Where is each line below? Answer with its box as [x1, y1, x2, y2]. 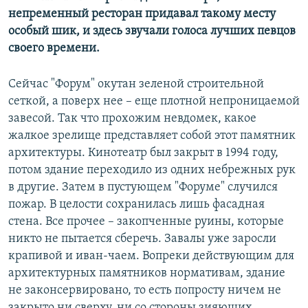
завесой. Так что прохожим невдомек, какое [8, 112, 256, 126]
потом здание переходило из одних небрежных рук [8, 164, 296, 177]
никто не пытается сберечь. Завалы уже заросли [8, 232, 276, 246]
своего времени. [8, 42, 100, 56]
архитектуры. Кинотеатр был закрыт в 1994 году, [8, 146, 278, 160]
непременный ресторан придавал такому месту [8, 8, 276, 21]
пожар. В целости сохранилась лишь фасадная [8, 198, 265, 212]
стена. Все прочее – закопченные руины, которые [8, 215, 284, 229]
